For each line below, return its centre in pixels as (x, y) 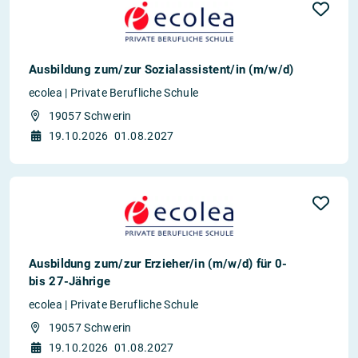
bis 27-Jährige (70, 281)
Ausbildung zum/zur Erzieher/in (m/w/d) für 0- (158, 263)
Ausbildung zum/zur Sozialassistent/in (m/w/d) (161, 69)
